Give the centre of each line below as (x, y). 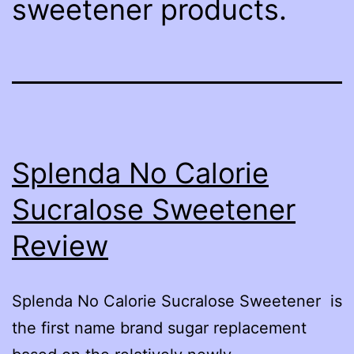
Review (60, 245)
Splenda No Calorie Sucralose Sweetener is (177, 301)
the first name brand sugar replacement (159, 328)
